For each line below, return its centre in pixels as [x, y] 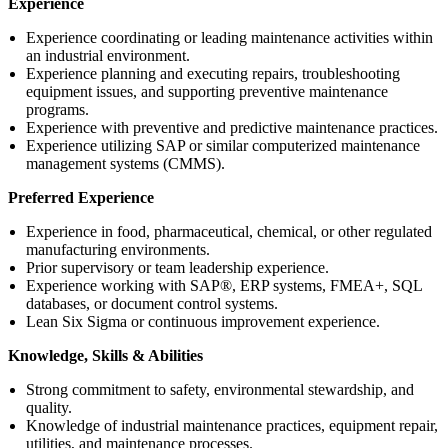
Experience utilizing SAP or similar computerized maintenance [223, 145]
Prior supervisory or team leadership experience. [177, 267]
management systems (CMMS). [125, 163]
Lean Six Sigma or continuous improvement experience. [203, 321]
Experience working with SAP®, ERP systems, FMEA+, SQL [224, 285]
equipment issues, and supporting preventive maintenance [207, 91]
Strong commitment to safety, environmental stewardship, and [220, 389]
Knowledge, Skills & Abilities [105, 355]
